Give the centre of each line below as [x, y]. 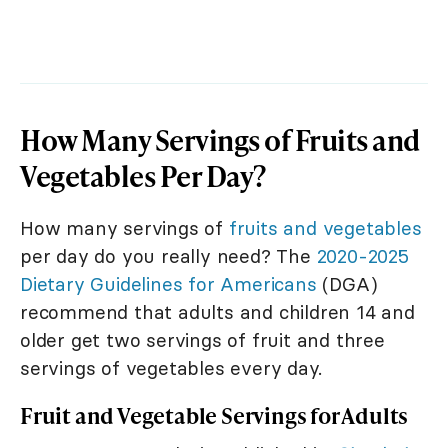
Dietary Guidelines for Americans [168, 283]
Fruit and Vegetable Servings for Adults [214, 415]
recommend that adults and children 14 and [217, 311]
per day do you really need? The [168, 255]
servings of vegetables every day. [171, 367]
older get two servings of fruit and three [202, 339]
